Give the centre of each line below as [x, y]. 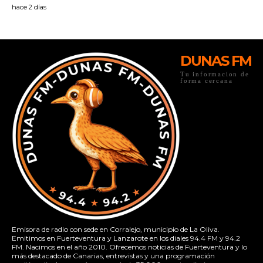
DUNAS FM [216, 61]
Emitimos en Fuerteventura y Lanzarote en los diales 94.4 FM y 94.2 [126, 238]
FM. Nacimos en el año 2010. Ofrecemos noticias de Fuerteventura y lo [129, 247]
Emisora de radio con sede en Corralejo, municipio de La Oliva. [116, 230]
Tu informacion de [215, 74]
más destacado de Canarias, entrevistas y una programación [113, 256]
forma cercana [207, 81]
